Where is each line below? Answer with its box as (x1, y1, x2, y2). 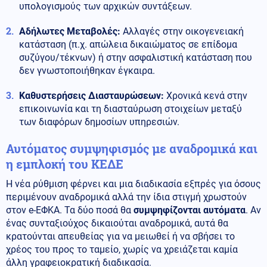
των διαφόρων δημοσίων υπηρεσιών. (19, 116, 179, 128)
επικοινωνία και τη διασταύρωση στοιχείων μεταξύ (19, 103, 242, 114)
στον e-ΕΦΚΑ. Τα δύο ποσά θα (6, 204, 133, 216)
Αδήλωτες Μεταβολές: (19, 25, 120, 37)
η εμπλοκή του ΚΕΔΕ (6, 156, 123, 172)
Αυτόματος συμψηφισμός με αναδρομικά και (6, 140, 257, 156)
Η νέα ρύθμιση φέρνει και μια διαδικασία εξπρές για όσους (6, 178, 261, 190)
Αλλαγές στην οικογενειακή (120, 25, 244, 37)
